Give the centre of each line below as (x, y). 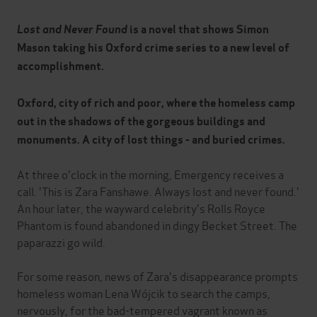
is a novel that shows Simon (198, 30)
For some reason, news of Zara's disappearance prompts (157, 276)
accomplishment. (60, 67)
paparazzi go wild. (61, 242)
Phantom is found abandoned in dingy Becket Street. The (157, 225)
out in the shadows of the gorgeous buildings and (141, 122)
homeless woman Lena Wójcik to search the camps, (144, 293)
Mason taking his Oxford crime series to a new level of (153, 48)
